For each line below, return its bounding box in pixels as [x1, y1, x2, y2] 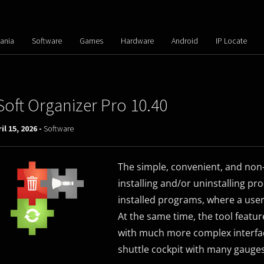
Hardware [120, 35, 154, 46]
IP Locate [215, 35, 247, 46]
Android [171, 35, 198, 46]
